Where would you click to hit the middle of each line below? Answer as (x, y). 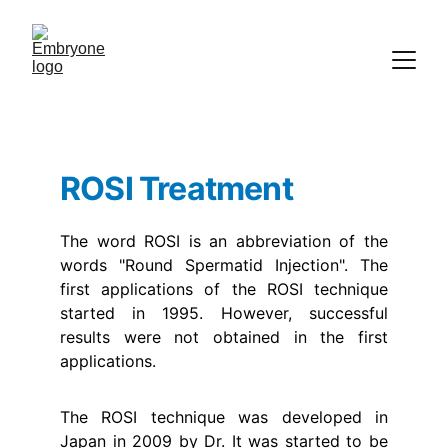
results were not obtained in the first (224, 337)
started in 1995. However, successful (224, 313)
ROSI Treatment (176, 188)
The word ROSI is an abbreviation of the (224, 241)
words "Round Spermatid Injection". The (224, 265)
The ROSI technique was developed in (224, 417)
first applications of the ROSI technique (224, 289)
